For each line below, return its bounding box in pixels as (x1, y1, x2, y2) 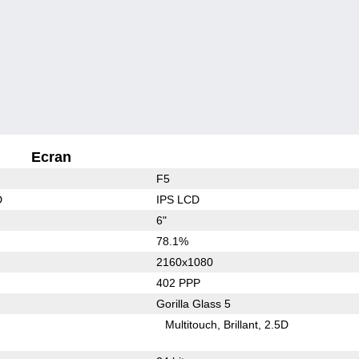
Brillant (224, 317, 259, 331)
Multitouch (165, 317, 218, 331)
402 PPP (155, 276, 200, 289)
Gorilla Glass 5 (155, 296, 231, 310)
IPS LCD (155, 192, 200, 206)
